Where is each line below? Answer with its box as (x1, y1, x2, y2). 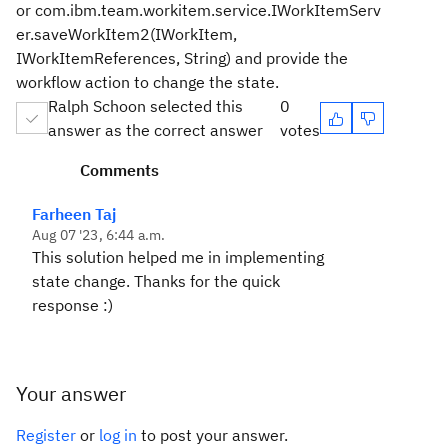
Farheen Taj (32, 204, 116, 224)
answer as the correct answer (48, 120, 263, 140)
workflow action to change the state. (16, 72, 283, 92)
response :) (32, 295, 117, 315)
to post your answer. (137, 425, 288, 445)
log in (99, 425, 137, 445)
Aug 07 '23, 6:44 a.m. (32, 226, 166, 244)
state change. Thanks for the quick (32, 271, 280, 291)
